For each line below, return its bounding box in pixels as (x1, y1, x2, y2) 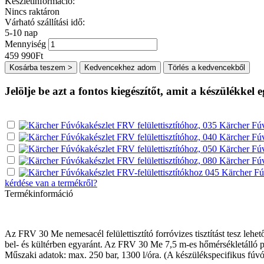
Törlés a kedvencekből (168, 62, 245, 72)
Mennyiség (5, 38, 46, 49)
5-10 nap (5, 27, 38, 38)
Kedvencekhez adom (84, 62, 156, 72)
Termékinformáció (5, 189, 73, 199)
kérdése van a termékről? (5, 178, 97, 189)
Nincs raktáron (5, 6, 60, 16)
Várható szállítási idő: (5, 16, 85, 27)
